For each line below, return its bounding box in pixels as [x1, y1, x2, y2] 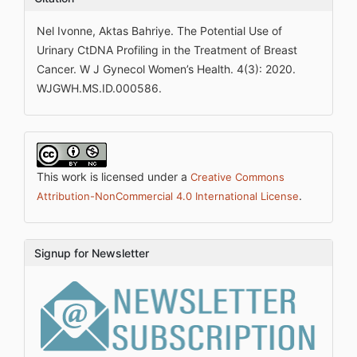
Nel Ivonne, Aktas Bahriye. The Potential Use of [37, 24, 282, 37]
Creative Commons [190, 171, 284, 183]
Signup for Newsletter [34, 246, 149, 260]
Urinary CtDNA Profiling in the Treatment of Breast [37, 43, 297, 57]
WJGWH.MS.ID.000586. [37, 81, 162, 95]
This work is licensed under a [37, 170, 190, 183]
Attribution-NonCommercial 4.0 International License [37, 190, 299, 202]
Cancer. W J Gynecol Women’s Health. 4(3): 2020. [37, 62, 296, 76]
